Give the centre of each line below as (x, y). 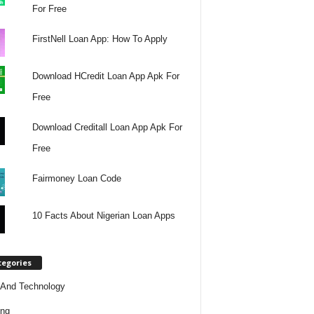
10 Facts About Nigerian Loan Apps (104, 215)
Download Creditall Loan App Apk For (108, 127)
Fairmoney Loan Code (77, 178)
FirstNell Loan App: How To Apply (100, 39)
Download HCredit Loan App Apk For (106, 76)
